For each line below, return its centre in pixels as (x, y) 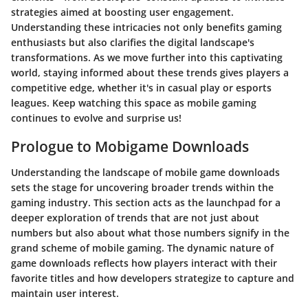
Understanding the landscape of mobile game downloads (145, 173)
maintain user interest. (65, 294)
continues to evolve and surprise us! (96, 118)
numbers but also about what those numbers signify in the (150, 233)
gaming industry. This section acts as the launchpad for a (146, 203)
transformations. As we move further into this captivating (147, 57)
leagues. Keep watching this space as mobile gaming (134, 102)
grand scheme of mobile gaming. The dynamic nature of (142, 248)
